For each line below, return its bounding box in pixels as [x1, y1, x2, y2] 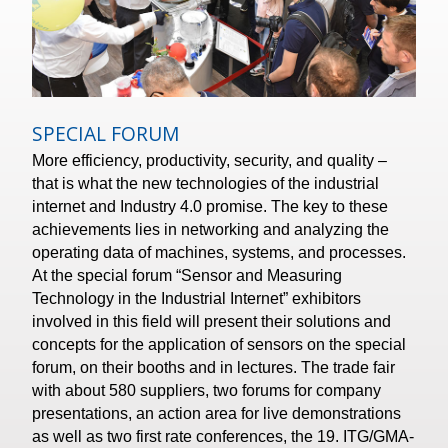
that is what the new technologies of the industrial [32, 174, 380, 192]
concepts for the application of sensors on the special [32, 335, 149, 353]
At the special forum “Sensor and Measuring [32, 266, 343, 284]
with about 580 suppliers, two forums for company [32, 381, 382, 399]
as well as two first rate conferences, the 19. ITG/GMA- [32, 427, 415, 445]
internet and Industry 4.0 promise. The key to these [32, 197, 389, 215]
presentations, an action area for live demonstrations [32, 404, 293, 422]
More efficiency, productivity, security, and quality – [32, 151, 388, 169]
